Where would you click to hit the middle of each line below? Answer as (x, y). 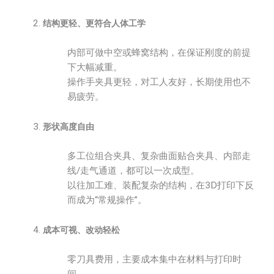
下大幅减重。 (95, 67)
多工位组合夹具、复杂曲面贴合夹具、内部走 (159, 156)
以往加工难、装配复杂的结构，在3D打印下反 (161, 185)
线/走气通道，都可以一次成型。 (133, 171)
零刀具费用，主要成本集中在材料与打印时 (154, 259)
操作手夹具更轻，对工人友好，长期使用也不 (159, 82)
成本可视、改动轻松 (81, 230)
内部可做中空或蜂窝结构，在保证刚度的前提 (159, 53)
